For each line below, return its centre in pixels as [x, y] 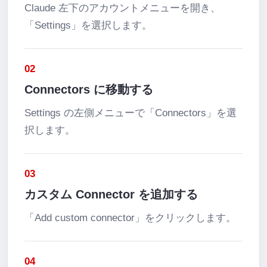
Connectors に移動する [89, 89]
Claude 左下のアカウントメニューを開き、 [122, 8]
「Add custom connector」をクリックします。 [130, 218]
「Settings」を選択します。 [88, 25]
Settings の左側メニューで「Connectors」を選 [131, 113]
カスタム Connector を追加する [111, 194]
